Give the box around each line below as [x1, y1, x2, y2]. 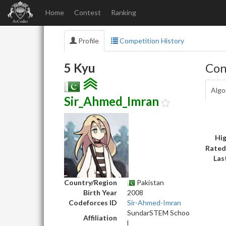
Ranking [111, 8, 136, 17]
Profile [77, 36, 99, 45]
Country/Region [64, 178, 117, 187]
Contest [74, 8, 101, 17]
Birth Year [83, 188, 117, 197]
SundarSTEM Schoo [127, 208, 190, 217]
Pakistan [135, 178, 164, 187]
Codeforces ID [69, 198, 117, 207]
